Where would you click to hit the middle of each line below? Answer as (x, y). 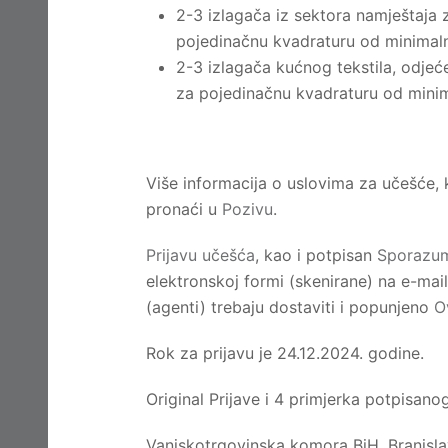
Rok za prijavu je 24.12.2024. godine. (285, 353)
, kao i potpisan (316, 255)
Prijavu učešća (200, 255)
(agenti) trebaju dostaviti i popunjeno (290, 307)
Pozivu (247, 209)
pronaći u (184, 209)
